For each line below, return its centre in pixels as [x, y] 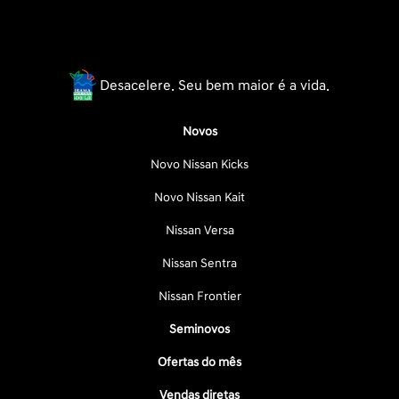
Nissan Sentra [199, 263]
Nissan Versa [199, 230]
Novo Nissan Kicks [199, 164]
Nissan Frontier [199, 296]
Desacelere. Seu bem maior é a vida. [215, 85]
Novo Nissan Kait [199, 197]
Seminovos [199, 329]
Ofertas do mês [199, 362]
